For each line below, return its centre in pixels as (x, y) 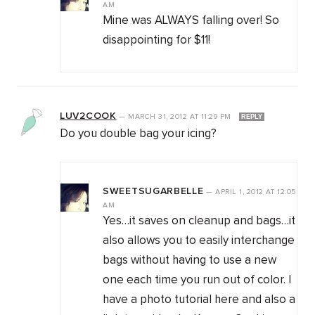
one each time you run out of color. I (197, 281)
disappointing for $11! (156, 41)
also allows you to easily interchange (199, 241)
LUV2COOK (88, 116)
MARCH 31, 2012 (159, 117)
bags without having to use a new (189, 261)
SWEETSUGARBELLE (153, 192)
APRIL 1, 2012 (241, 192)
